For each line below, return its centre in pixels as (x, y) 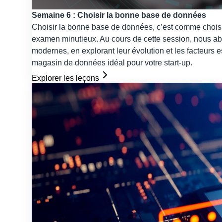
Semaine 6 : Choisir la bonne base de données (119, 15)
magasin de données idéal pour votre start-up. (112, 63)
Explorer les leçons (65, 78)
